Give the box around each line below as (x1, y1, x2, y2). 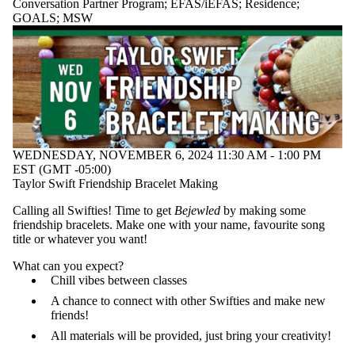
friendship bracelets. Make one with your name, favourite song (13, 218, 325, 232)
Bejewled (174, 204, 223, 218)
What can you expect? (13, 259, 124, 273)
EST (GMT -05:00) (13, 162, 111, 177)
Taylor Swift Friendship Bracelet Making (13, 177, 218, 191)
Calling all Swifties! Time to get (13, 204, 174, 218)
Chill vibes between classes (51, 273, 190, 288)
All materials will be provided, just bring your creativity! (51, 329, 331, 343)
